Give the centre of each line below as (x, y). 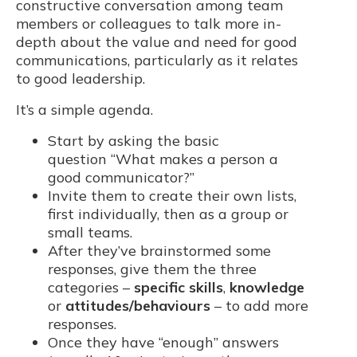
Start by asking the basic (133, 140)
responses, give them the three (152, 269)
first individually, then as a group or (168, 214)
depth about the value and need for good (157, 41)
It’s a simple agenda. (84, 109)
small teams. (90, 232)
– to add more (259, 305)
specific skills (178, 287)
